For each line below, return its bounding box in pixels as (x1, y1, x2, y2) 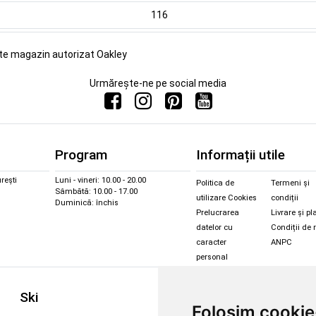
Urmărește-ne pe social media (90, 78, 226, 90)
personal (196, 252, 228, 262)
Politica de (196, 178, 234, 188)
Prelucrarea (196, 207, 239, 217)
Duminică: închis (55, 197, 119, 207)
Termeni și (271, 178, 310, 188)
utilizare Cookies (196, 193, 257, 202)
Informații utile (196, 146, 285, 163)
